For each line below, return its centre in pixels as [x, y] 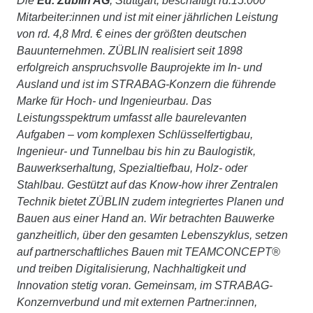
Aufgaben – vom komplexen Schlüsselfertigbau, [135, 134]
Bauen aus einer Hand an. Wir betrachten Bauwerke [146, 218]
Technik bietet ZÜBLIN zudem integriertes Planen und [150, 201]
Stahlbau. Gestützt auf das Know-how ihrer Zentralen [147, 184]
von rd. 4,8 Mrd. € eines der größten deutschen [132, 34]
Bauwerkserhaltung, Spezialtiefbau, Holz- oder [132, 168]
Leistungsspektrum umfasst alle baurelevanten [132, 117]
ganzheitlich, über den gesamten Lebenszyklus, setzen [152, 235]
